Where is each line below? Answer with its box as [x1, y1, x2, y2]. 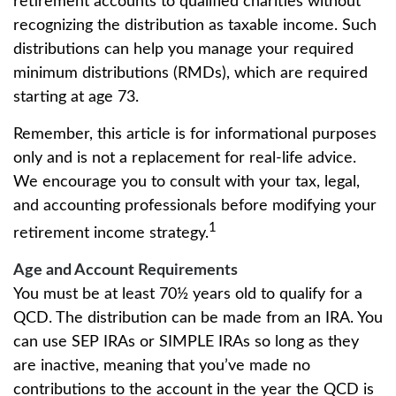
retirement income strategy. [13, 225, 209, 241]
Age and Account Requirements [13, 263, 238, 278]
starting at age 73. [13, 89, 148, 105]
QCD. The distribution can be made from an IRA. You [13, 310, 383, 326]
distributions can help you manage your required [13, 42, 354, 57]
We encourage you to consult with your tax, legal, [13, 174, 360, 190]
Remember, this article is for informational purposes [13, 126, 377, 142]
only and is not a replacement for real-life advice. [13, 150, 356, 166]
